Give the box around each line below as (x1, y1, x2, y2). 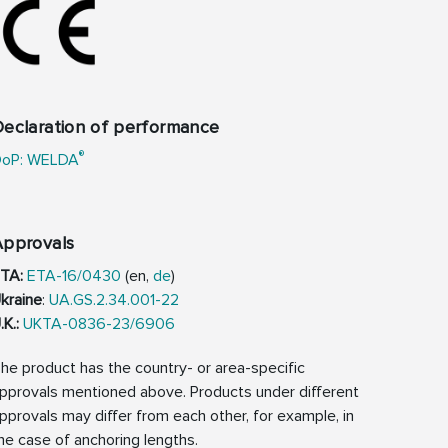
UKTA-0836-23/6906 (23, 313, 175, 334)
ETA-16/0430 (27, 265, 121, 286)
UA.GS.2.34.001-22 (49, 289, 179, 310)
